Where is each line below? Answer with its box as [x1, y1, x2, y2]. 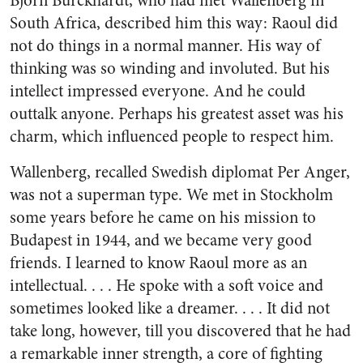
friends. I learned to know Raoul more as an [10, 251, 307, 275]
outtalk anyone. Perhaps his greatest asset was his [10, 102, 344, 126]
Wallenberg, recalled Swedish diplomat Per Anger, [10, 160, 350, 184]
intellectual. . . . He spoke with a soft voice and [10, 274, 323, 297]
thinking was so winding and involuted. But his [10, 57, 330, 80]
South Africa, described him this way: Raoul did [10, 11, 338, 35]
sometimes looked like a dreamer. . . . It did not [10, 297, 330, 320]
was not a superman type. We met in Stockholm [10, 183, 333, 207]
